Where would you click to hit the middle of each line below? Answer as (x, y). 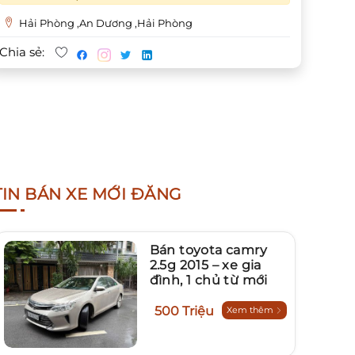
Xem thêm (251, 310)
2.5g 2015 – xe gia (205, 265)
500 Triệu (184, 311)
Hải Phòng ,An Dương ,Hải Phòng (105, 23)
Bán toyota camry (208, 250)
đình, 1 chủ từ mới (208, 281)
